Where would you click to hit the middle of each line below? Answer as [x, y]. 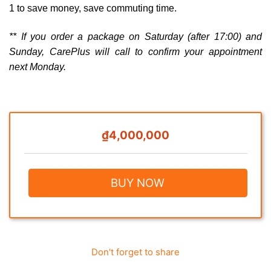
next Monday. [38, 67]
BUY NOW [138, 183]
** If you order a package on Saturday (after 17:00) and [135, 37]
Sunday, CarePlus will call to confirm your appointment [135, 52]
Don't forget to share [135, 252]
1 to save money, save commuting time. [93, 8]
